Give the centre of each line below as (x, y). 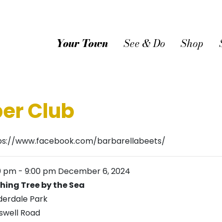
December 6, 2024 (93, 171)
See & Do (144, 43)
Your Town (82, 43)
